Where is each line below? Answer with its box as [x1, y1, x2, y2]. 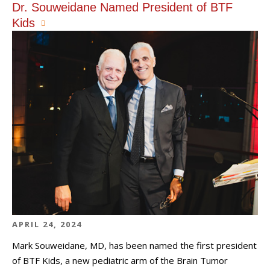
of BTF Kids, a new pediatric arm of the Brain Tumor [12, 254, 228, 266]
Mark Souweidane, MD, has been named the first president [12, 239, 257, 251]
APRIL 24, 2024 [12, 218, 82, 230]
